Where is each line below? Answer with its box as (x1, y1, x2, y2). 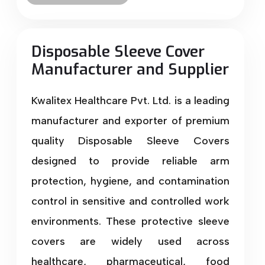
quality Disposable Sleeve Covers (31, 134, 230, 147)
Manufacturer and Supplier (31, 59, 229, 80)
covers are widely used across (31, 234, 230, 248)
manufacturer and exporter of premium (31, 114, 230, 127)
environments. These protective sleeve (31, 214, 230, 228)
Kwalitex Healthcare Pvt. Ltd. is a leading (31, 93, 230, 107)
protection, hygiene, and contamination (31, 174, 230, 188)
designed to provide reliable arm (31, 154, 230, 167)
